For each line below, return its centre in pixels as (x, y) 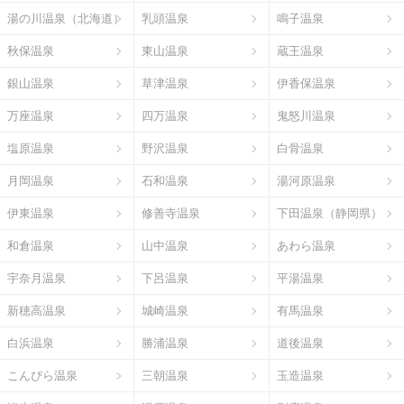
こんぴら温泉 (42, 375)
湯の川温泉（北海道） (66, 18)
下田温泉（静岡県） (329, 213)
